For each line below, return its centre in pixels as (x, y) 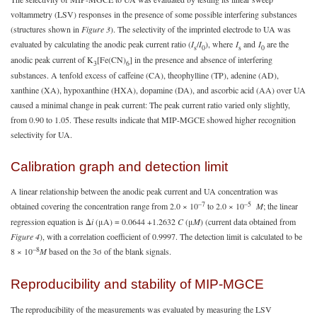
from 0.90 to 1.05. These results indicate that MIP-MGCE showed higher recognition (153, 119)
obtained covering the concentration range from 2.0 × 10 (104, 206)
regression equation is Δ (51, 222)
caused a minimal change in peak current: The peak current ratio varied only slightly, (150, 104)
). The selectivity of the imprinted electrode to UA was (201, 29)
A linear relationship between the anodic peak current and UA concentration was (144, 191)
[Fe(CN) (111, 59)
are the (277, 44)
